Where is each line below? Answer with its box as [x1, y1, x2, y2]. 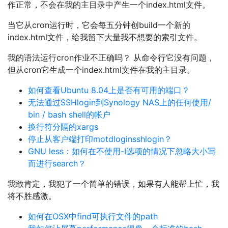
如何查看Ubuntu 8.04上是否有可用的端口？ [28, 85, 190, 95]
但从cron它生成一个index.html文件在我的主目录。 [8, 65, 195, 75]
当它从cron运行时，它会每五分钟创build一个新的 [8, 20, 190, 30]
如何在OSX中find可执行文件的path [28, 211, 158, 221]
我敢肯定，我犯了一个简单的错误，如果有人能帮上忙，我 [8, 179, 219, 189]
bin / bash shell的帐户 [28, 109, 110, 120]
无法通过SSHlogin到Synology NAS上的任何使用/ [28, 97, 211, 107]
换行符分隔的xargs [28, 122, 98, 132]
